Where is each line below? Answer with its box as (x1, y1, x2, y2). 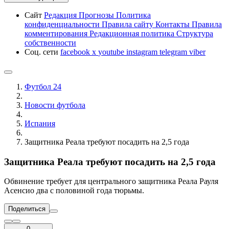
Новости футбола (25, 101, 85, 109)
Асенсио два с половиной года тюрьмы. (4, 186, 144, 195)
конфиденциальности (25, 20, 102, 29)
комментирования (25, 29, 89, 38)
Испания (25, 119, 55, 128)
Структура (176, 29, 213, 38)
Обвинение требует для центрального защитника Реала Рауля (4, 177, 218, 186)
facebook (60, 48, 92, 56)
